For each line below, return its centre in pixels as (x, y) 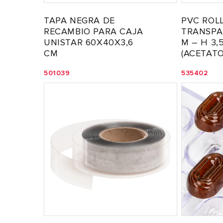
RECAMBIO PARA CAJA (94, 31)
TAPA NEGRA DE (79, 20)
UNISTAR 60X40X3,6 (89, 42)
